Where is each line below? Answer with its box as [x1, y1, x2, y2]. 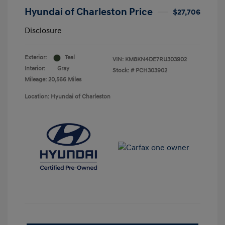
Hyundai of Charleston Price [25, 6, 153, 19]
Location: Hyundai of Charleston [25, 93, 110, 101]
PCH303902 [136, 67, 167, 75]
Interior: [25, 65, 45, 73]
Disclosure [25, 26, 62, 36]
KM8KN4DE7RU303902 [125, 56, 187, 64]
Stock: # [113, 67, 134, 75]
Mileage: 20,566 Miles [25, 76, 81, 84]
